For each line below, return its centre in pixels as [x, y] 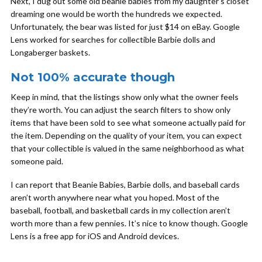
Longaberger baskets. [51, 52]
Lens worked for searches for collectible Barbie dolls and [113, 39]
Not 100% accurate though [93, 77]
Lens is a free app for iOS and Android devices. [96, 236]
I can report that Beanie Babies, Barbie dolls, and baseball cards [125, 185]
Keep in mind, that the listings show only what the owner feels [125, 97]
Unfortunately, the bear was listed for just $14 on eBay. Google [125, 27]
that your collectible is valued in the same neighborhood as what [127, 148]
